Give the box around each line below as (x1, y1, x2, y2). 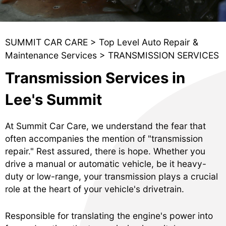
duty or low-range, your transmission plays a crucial (5, 171, 218, 182)
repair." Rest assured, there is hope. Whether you (5, 146, 205, 157)
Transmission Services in (5, 69, 185, 87)
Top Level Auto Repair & (99, 36, 198, 47)
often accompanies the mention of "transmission (5, 133, 203, 144)
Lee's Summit (5, 91, 102, 109)
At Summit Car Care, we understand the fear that (5, 121, 206, 132)
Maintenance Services (5, 49, 97, 61)
